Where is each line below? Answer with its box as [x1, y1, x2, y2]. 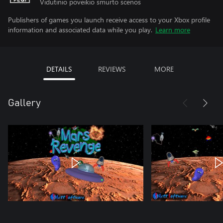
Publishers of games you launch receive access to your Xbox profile [8, 15, 210, 24]
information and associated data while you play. [8, 25, 152, 34]
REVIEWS [98, 64, 125, 74]
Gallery [8, 98, 41, 108]
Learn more [155, 25, 190, 34]
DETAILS [46, 64, 72, 74]
